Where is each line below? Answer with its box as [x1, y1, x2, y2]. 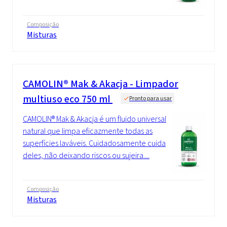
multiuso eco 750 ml [23, 92, 112, 106]
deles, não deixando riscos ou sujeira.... [23, 149, 149, 161]
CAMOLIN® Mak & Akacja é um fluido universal [23, 113, 166, 124]
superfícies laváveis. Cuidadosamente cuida [23, 137, 166, 148]
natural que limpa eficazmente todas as [23, 125, 153, 136]
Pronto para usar [129, 94, 172, 102]
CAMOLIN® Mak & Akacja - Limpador [23, 77, 178, 91]
